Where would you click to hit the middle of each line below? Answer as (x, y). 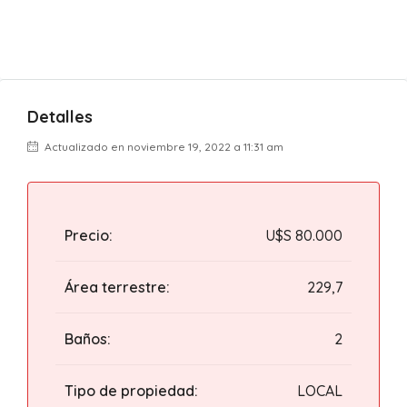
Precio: (89, 235)
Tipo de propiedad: (131, 391)
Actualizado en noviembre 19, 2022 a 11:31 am (163, 147)
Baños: (88, 339)
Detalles (60, 117)
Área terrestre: (117, 287)
